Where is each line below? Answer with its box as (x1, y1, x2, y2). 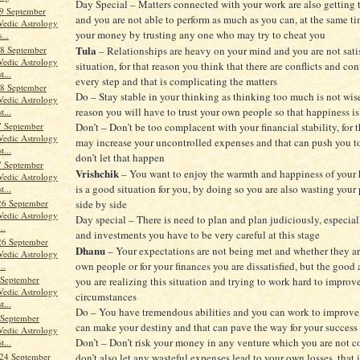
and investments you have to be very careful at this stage (76, 227, 320, 243)
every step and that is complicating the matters (76, 74, 277, 89)
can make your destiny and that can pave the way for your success (76, 320, 358, 335)
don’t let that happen (76, 150, 165, 166)
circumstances (76, 289, 137, 305)
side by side (76, 197, 127, 212)
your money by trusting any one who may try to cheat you (76, 27, 325, 43)
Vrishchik (76, 166, 119, 182)
